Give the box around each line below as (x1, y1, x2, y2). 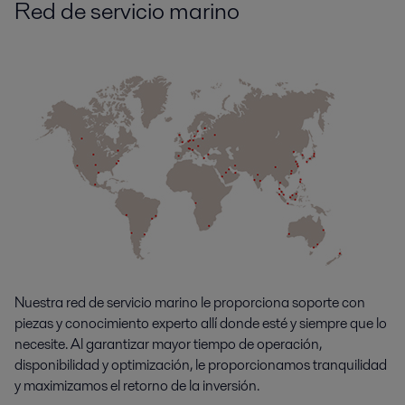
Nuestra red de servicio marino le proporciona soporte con (14, 291, 365, 313)
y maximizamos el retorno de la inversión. (14, 374, 259, 396)
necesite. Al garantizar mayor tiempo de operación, (14, 333, 322, 354)
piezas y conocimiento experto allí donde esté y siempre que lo (14, 312, 387, 334)
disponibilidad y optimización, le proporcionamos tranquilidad (14, 353, 387, 375)
